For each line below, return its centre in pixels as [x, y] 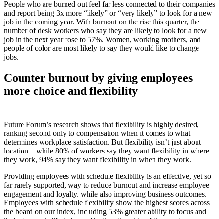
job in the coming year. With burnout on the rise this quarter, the [102, 22]
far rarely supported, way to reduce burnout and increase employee [107, 185]
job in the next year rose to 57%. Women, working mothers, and [102, 40]
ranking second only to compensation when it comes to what [97, 133]
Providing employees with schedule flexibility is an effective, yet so [108, 176]
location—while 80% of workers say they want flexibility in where [107, 151]
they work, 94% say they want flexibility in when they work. [99, 159]
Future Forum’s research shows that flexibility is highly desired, [101, 124]
